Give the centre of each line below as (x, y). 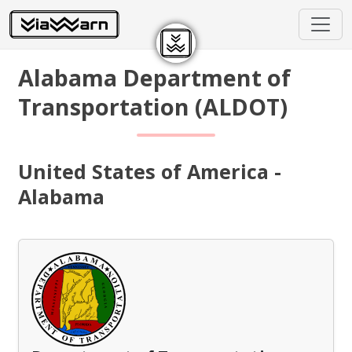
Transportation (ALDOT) (153, 106)
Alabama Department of (155, 77)
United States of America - (150, 171)
